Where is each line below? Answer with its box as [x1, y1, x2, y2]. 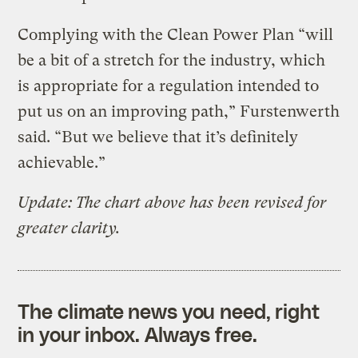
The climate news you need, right [18, 298, 320, 323]
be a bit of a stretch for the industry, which [18, 50, 326, 70]
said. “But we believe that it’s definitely [18, 127, 299, 146]
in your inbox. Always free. [18, 321, 257, 346]
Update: [18, 193, 73, 212]
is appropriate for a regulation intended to [18, 76, 320, 95]
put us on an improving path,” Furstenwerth [18, 101, 340, 121]
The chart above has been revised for [76, 193, 327, 212]
